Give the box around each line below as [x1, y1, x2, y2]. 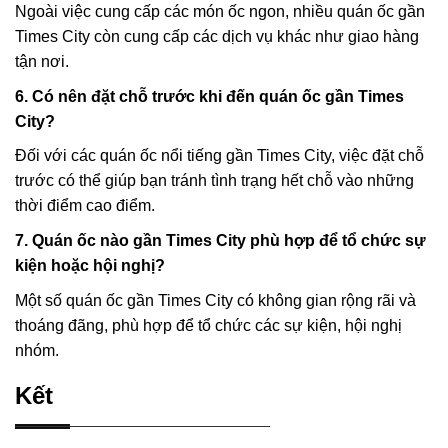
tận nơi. [15, 53, 69, 71]
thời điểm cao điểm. [15, 197, 155, 215]
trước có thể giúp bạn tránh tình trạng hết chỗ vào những [15, 172, 414, 190]
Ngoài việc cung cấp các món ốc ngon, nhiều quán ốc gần [15, 3, 425, 21]
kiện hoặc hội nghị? [15, 257, 165, 275]
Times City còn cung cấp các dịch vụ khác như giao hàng [15, 28, 419, 46]
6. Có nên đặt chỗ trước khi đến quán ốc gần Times [15, 87, 404, 105]
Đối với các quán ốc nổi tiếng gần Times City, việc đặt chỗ [15, 147, 424, 165]
